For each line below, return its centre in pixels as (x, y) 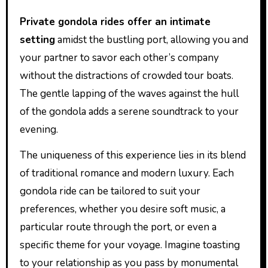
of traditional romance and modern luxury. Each (127, 173)
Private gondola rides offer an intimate (115, 22)
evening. (39, 129)
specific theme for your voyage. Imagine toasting (130, 245)
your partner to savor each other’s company (119, 57)
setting (37, 39)
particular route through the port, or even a (118, 227)
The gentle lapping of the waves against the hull (129, 93)
